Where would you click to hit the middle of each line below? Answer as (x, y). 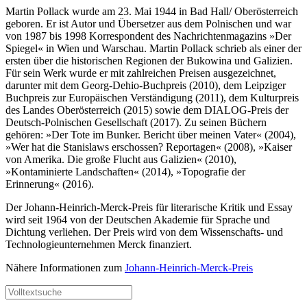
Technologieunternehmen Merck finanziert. (99, 244)
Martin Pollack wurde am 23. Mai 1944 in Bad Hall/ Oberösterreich (152, 11)
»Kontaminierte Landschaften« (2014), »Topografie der (125, 171)
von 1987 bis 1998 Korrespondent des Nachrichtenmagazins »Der (148, 36)
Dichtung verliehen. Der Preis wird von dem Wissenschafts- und (144, 232)
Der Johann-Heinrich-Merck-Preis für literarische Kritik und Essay (149, 207)
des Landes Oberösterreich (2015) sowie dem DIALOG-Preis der (147, 110)
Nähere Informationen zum (65, 267)
